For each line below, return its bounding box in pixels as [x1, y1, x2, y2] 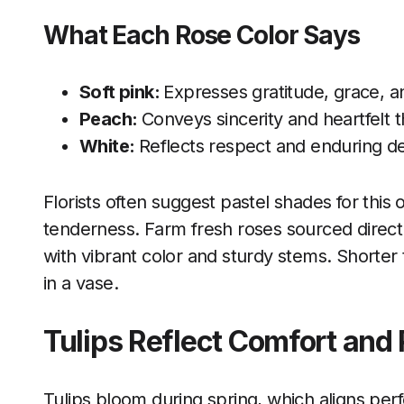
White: [79, 135, 139, 157]
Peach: [79, 108, 142, 130]
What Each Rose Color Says [43, 20, 360, 50]
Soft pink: [79, 81, 164, 103]
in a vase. [43, 272, 119, 294]
